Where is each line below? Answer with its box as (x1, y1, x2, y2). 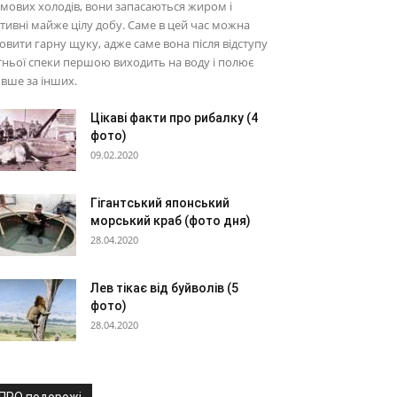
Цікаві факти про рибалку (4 (90, 111, 258, 125)
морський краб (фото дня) (90, 214, 251, 228)
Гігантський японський (90, 196, 230, 210)
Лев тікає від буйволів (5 (90, 281, 238, 295)
